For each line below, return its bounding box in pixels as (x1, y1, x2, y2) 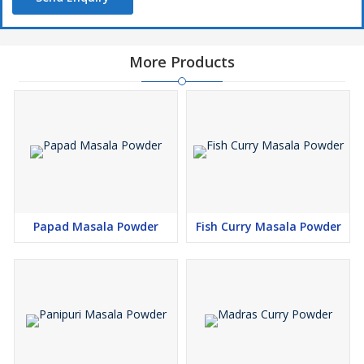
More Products (129, 52, 235, 71)
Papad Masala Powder (33, 219, 158, 234)
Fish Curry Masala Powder (195, 219, 341, 234)
